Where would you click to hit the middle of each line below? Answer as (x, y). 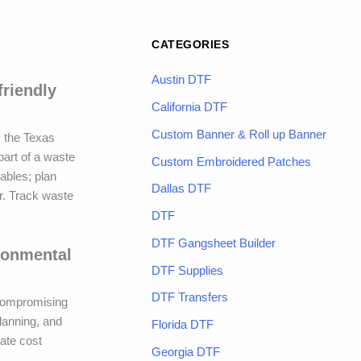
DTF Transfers (190, 297)
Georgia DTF (186, 351)
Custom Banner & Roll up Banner (239, 134)
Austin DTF (181, 80)
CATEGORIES (191, 45)
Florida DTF (183, 325)
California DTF (189, 107)
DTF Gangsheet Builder (214, 243)
